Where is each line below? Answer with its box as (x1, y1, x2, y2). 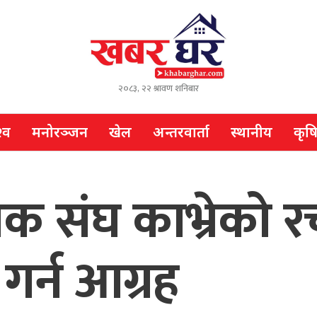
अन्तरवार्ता (153, 122, 209, 142)
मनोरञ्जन (32, 122, 88, 142)
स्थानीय (231, 122, 272, 142)
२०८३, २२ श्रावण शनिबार (118, 81, 199, 97)
